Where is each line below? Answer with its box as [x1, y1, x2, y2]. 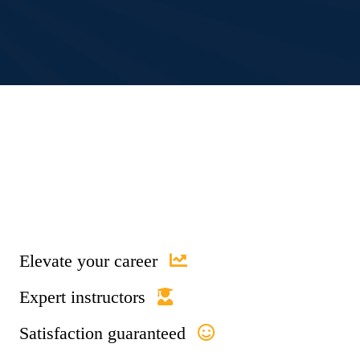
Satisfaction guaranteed [18, 323, 186, 344]
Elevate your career [18, 251, 157, 272]
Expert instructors [18, 287, 145, 308]
